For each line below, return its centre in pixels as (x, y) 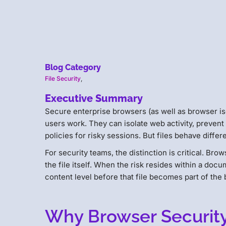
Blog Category (73, 68)
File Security (63, 79)
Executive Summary (94, 99)
